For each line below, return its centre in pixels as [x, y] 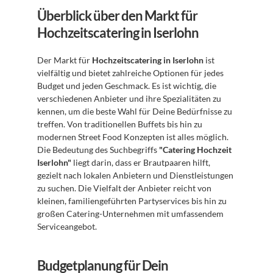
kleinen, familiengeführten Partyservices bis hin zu [132, 201]
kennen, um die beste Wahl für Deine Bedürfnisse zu [135, 111]
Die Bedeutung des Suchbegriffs [98, 150]
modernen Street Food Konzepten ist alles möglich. [133, 137]
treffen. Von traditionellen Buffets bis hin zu [120, 124]
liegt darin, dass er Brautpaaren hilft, [141, 162]
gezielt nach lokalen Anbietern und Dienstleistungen [135, 175]
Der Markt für [65, 60]
